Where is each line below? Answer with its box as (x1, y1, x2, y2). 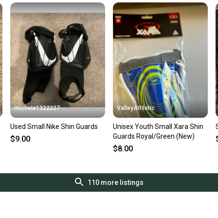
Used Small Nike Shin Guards (10, 123, 98, 131)
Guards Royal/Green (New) (112, 132, 195, 141)
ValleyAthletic (116, 105, 155, 112)
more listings (99, 179, 144, 187)
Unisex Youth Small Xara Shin (112, 123, 203, 131)
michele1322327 (14, 105, 60, 112)
